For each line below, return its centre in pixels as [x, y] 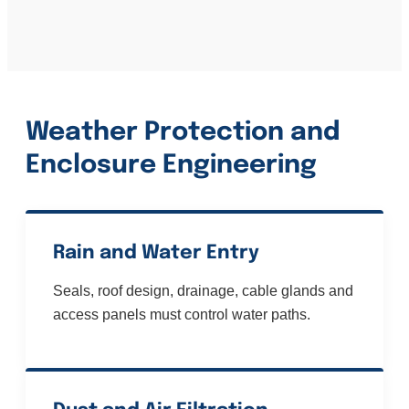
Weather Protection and [183, 133]
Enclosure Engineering [171, 166]
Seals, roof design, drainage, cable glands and [203, 291]
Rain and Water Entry [156, 253]
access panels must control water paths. [182, 315]
